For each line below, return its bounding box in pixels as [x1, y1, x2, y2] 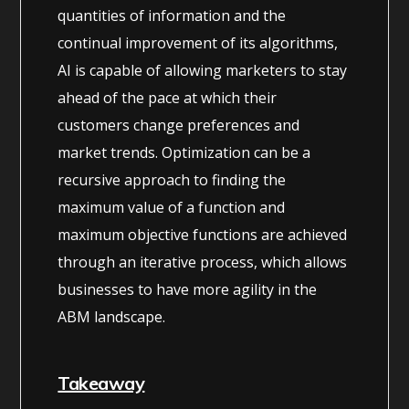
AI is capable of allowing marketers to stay [58, 59, 348, 80]
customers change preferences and [58, 114, 300, 135]
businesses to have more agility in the [58, 278, 318, 299]
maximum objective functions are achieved [58, 224, 348, 245]
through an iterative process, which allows [58, 251, 348, 272]
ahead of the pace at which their [58, 87, 278, 108]
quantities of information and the [58, 5, 287, 26]
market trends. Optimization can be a [58, 142, 311, 163]
